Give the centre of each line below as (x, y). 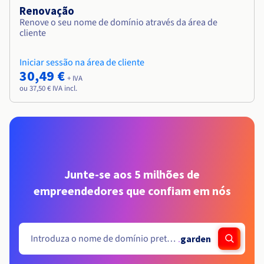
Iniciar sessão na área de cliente (82, 63)
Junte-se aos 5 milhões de (132, 174)
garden (196, 238)
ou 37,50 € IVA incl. (48, 89)
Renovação (47, 11)
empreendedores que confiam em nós (132, 191)
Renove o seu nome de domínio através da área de (118, 23)
